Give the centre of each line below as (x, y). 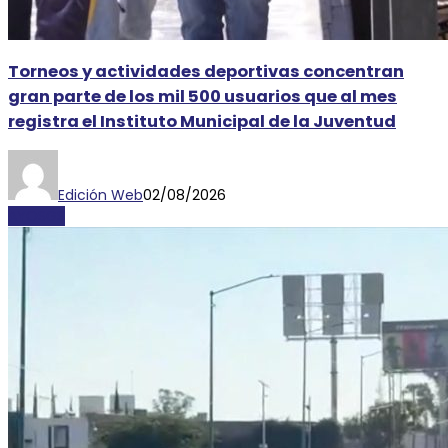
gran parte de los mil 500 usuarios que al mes (202, 96)
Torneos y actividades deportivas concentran (206, 71)
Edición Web (100, 195)
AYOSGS (36, 216)
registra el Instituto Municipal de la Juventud (202, 121)
